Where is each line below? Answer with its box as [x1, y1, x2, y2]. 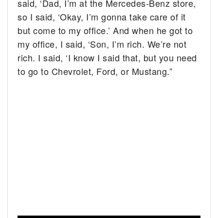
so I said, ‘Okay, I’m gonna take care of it [18, 10, 186, 23]
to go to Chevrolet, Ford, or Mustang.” [18, 64, 173, 77]
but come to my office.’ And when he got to [18, 23, 193, 36]
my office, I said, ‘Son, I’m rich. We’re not [18, 37, 187, 50]
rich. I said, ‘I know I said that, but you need [18, 51, 197, 64]
